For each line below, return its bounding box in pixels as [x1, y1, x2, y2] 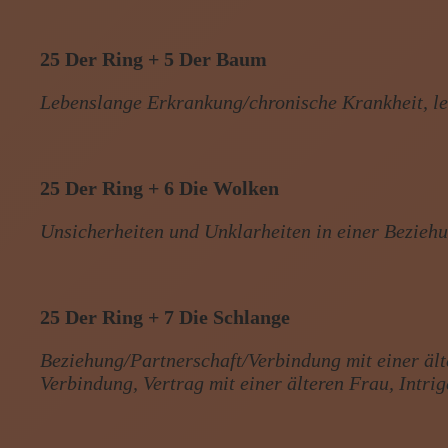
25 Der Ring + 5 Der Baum [40, 47, 268, 70]
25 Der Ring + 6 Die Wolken [40, 176, 280, 199]
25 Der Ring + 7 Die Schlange [40, 305, 291, 328]
